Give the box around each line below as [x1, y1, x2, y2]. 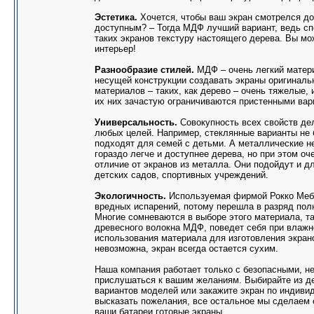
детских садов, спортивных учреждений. [95, 170, 268, 180]
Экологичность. [95, 191, 166, 201]
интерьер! [95, 43, 136, 54]
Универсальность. [95, 117, 177, 128]
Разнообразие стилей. [95, 64, 194, 75]
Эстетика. [95, 12, 137, 22]
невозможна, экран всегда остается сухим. [95, 243, 278, 254]
